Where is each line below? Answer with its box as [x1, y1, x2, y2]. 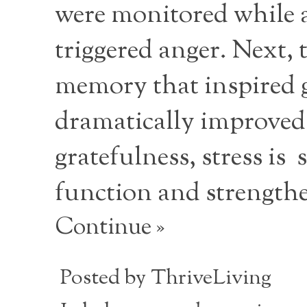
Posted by [60, 263, 151, 295]
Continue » [55, 211, 164, 245]
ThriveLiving [151, 263, 271, 295]
